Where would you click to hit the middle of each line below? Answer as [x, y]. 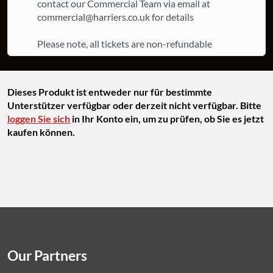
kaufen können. [41, 132]
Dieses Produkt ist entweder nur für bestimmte [110, 92]
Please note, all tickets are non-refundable [125, 44]
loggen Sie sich [39, 119]
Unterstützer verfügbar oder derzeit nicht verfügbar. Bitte [134, 105]
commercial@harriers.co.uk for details [115, 17]
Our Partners [47, 255]
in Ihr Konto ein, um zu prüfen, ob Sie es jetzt [167, 119]
